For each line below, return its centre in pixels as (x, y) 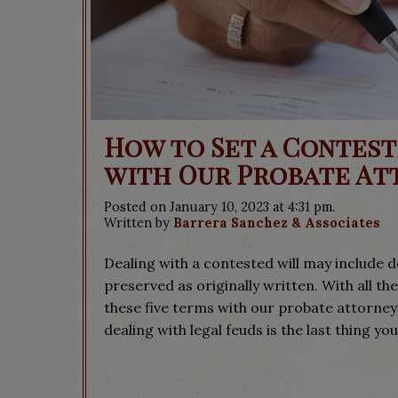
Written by (139, 223)
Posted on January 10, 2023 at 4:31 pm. (219, 207)
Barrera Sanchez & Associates (277, 223)
